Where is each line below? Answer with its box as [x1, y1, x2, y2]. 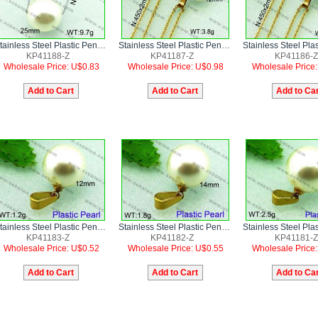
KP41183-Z [26, 232, 70, 243]
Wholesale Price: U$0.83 [3, 61, 99, 72]
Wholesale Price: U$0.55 [127, 243, 224, 253]
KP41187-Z [150, 50, 194, 61]
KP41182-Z [150, 232, 194, 243]
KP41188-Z [26, 50, 70, 61]
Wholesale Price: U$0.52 [3, 243, 99, 253]
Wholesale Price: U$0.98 [127, 61, 224, 72]
